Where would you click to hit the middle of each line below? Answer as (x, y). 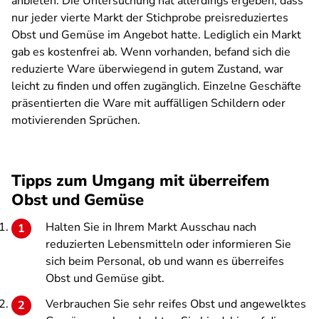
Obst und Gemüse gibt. (105, 278)
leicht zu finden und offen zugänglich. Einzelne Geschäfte (156, 86)
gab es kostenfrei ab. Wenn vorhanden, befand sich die (151, 52)
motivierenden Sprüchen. (76, 120)
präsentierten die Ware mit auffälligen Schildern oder (148, 103)
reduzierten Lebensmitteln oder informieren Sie (168, 244)
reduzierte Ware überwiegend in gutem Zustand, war (147, 69)
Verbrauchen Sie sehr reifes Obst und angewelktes (176, 304)
